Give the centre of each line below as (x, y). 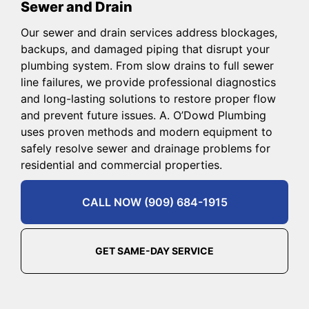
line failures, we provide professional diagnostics (148, 82)
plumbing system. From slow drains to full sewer (147, 65)
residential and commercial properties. (121, 165)
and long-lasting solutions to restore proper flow (148, 98)
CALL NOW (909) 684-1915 (154, 202)
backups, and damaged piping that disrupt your (145, 49)
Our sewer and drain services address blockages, (149, 32)
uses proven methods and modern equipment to (147, 131)
